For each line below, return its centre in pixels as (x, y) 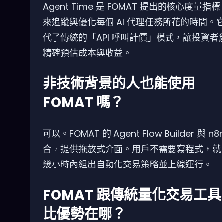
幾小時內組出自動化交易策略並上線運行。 (127, 165)
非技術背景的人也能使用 (119, 84)
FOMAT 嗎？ (83, 103)
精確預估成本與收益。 (87, 53)
